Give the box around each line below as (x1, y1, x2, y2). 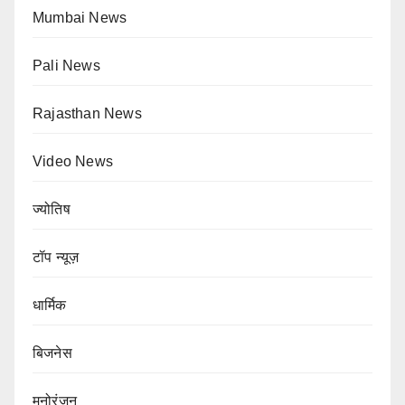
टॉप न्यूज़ (33, 250, 80, 266)
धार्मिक (33, 297, 67, 314)
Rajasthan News (33, 106, 142, 122)
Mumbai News (33, 10, 127, 26)
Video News (33, 154, 113, 170)
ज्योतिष (33, 202, 71, 218)
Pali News (33, 58, 100, 74)
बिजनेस (33, 345, 72, 362)
